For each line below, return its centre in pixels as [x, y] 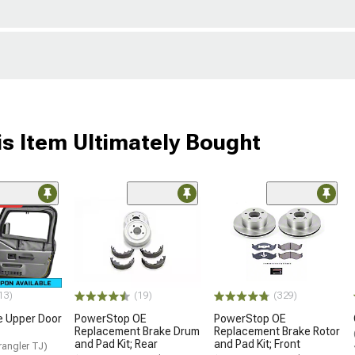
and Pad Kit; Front [257, 344]
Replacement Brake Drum [137, 332]
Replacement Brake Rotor [277, 332]
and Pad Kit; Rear [116, 344]
